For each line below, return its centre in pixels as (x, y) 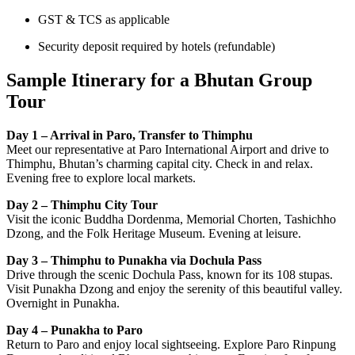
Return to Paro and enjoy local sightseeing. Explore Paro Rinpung (171, 344)
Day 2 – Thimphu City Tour (82, 204)
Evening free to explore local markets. (101, 177)
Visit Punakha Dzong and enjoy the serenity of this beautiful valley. (174, 288)
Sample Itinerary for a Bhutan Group (159, 80)
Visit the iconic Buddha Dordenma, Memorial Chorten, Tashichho (171, 219)
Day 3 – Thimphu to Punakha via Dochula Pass (134, 260)
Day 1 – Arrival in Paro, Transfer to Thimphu (130, 135)
